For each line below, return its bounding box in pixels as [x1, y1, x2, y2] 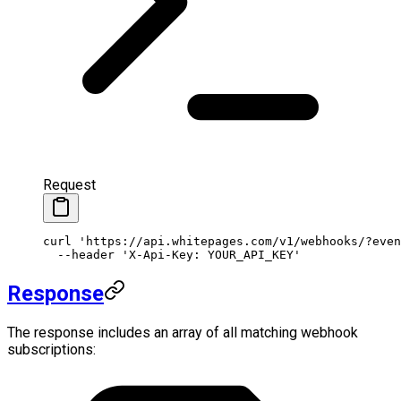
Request [43, 175, 96, 193]
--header [43, 247, 115, 261]
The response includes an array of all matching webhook [7, 323, 358, 341]
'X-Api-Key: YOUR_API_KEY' [115, 247, 301, 261]
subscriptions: [7, 340, 96, 358]
